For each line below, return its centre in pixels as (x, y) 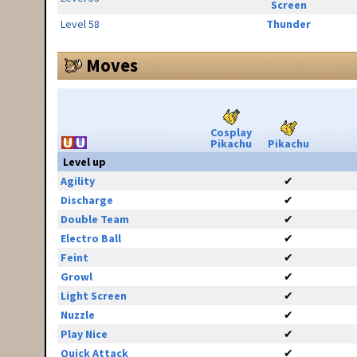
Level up (84, 162)
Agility (77, 181)
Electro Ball (90, 239)
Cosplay (231, 133)
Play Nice (84, 334)
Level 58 (80, 24)
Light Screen (93, 296)
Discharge (86, 200)
